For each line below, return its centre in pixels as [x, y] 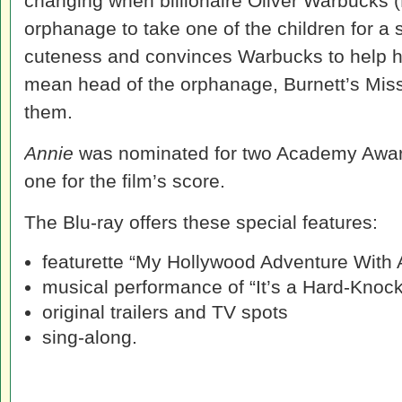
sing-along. [90, 337]
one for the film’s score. [125, 181]
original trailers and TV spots [165, 312]
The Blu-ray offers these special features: [201, 222]
